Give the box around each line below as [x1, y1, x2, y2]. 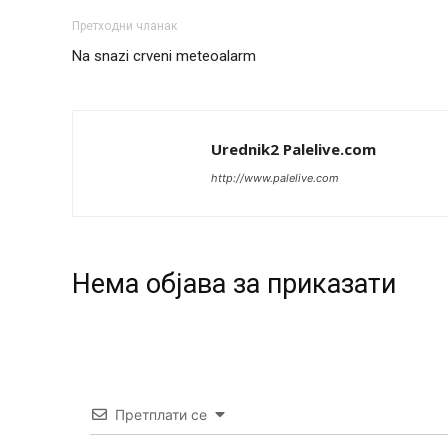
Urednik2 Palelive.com [211, 138, 376, 159]
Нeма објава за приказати [72, 267, 396, 300]
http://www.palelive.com [211, 170, 339, 185]
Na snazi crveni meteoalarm [72, 46, 256, 65]
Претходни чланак [72, 18, 177, 33]
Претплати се [115, 405, 207, 423]
